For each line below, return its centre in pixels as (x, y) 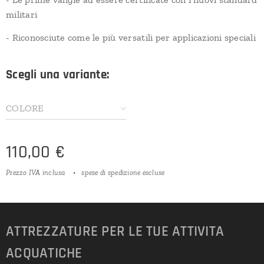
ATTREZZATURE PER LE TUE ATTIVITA (115, 232)
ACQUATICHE (44, 253)
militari (22, 14)
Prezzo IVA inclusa (36, 172)
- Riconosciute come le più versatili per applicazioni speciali (131, 37)
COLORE (25, 108)
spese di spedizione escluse (123, 172)
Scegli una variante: (58, 75)
